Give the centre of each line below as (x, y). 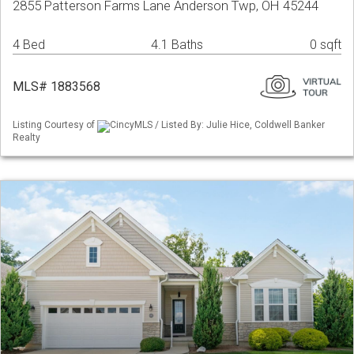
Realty (26, 137)
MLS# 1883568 (56, 87)
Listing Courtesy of (55, 125)
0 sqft (326, 45)
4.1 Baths (177, 45)
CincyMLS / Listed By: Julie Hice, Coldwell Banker (217, 125)
